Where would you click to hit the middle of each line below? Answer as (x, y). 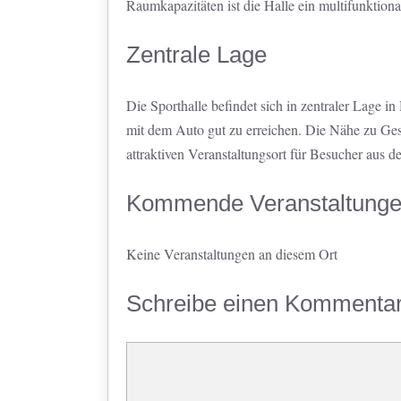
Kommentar (158, 354)
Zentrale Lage (196, 55)
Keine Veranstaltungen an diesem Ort (231, 254)
